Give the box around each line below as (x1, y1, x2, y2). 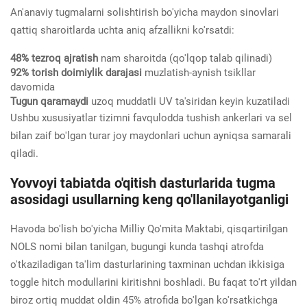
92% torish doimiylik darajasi (10, 66, 145, 79)
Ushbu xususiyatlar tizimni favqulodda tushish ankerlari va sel (10, 111, 292, 124)
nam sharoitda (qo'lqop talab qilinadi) (101, 51, 272, 64)
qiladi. (10, 147, 38, 160)
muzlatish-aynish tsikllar (145, 66, 256, 79)
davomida (10, 80, 55, 93)
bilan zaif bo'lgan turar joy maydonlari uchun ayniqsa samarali (10, 129, 291, 142)
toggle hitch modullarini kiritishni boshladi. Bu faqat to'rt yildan (10, 275, 297, 288)
